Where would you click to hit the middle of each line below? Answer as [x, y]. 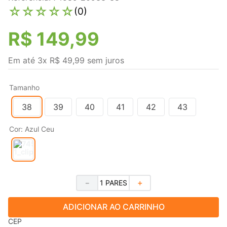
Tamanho [24, 87]
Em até [23, 60]
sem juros [104, 60]
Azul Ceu [40, 129]
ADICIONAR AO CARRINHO [113, 207]
